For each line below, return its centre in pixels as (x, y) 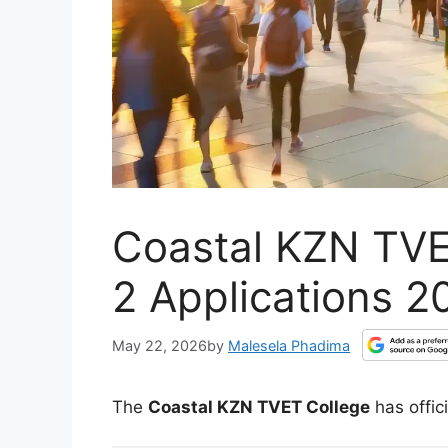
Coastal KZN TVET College (259, 407)
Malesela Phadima (289, 345)
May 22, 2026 (159, 345)
